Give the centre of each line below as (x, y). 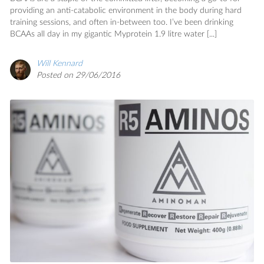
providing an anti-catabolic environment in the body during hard (126, 10)
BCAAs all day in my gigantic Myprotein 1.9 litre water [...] (113, 34)
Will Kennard (60, 63)
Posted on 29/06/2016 (78, 75)
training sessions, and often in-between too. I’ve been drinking (122, 22)
